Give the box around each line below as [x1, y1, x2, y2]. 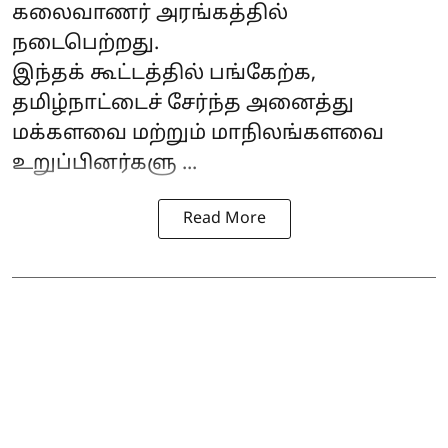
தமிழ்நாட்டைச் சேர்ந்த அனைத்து [12, 92, 354, 117]
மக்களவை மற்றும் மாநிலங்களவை [12, 122, 384, 147]
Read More [182, 209, 266, 230]
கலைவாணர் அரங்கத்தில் [12, 2, 288, 27]
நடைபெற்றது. [12, 32, 159, 57]
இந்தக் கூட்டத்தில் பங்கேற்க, [12, 62, 316, 87]
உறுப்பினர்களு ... [12, 152, 197, 177]
